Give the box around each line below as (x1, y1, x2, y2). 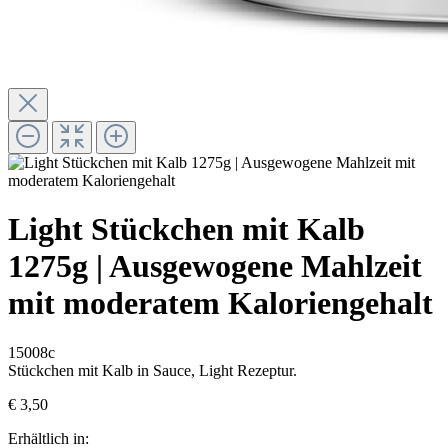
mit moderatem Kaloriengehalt (8, 285, 433, 322)
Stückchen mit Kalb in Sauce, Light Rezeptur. (8, 361, 297, 379)
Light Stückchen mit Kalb (8, 211, 365, 248)
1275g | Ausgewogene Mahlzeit (8, 248, 422, 285)
